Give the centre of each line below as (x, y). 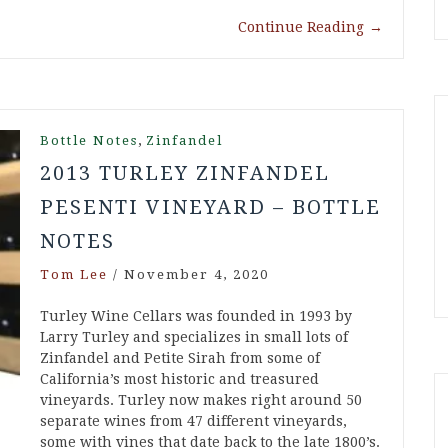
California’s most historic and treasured (179, 379)
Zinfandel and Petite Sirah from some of (180, 358)
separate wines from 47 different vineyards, (193, 421)
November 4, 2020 (196, 275)
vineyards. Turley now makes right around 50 (201, 400)
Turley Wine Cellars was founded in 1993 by (196, 316)
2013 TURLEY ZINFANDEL (185, 173)
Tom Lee (74, 275)
